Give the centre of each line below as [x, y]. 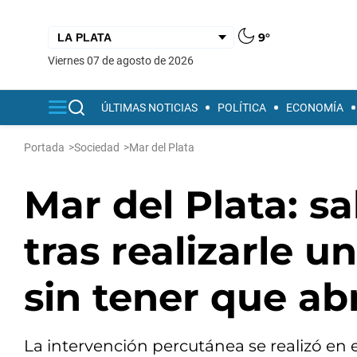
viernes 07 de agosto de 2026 [124, 60]
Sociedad [97, 147]
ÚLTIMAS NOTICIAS [149, 108]
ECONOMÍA [315, 108]
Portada [44, 147]
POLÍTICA [242, 108]
